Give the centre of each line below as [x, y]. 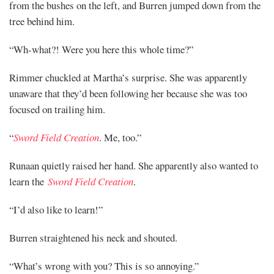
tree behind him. [42, 21]
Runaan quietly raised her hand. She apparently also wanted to [134, 165]
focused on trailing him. [57, 109]
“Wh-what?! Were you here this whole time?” [101, 49]
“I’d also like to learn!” [56, 209]
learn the [28, 181]
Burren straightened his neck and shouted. [93, 237]
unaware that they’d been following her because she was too [128, 93]
